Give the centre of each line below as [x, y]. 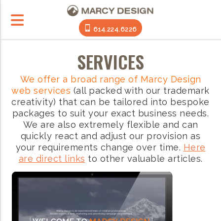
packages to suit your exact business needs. [110, 113]
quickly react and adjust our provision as [110, 136]
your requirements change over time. [99, 147]
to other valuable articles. [144, 159]
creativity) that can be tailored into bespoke [110, 102]
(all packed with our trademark [140, 91]
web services [41, 91]
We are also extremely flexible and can [110, 125]
